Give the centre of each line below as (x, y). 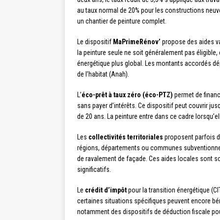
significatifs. (94, 170)
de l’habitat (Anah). (103, 74)
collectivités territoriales (126, 137)
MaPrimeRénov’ (137, 42)
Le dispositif (95, 42)
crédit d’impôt (106, 190)
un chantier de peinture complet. (122, 21)
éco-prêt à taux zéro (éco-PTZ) (127, 95)
